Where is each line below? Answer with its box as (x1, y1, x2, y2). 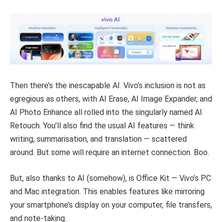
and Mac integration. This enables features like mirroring (10, 187, 205, 197)
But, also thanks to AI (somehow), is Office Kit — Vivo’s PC (10, 173, 211, 183)
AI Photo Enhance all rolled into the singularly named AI (10, 108, 202, 117)
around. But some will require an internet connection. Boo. (10, 148, 209, 158)
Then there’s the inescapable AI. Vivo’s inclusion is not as (10, 81, 206, 91)
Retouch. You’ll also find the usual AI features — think (10, 121, 194, 131)
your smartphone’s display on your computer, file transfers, (10, 200, 212, 210)
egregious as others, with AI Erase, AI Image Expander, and (10, 94, 212, 104)
